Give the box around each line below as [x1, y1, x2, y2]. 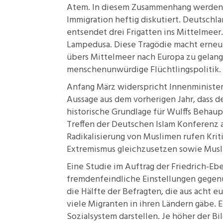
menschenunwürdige [67, 63, 150, 77]
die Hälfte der [67, 185, 122, 199]
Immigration [67, 13, 113, 27]
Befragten [122, 185, 161, 199]
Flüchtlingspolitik [150, 63, 219, 77]
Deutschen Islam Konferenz [111, 117, 219, 132]
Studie [86, 160, 111, 174]
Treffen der [67, 117, 111, 132]
